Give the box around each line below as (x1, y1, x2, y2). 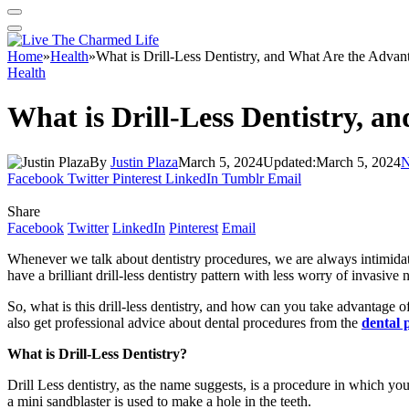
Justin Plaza (110, 153, 178, 170)
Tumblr (222, 170, 264, 186)
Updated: (263, 153, 316, 170)
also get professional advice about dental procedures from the (7, 314, 362, 330)
